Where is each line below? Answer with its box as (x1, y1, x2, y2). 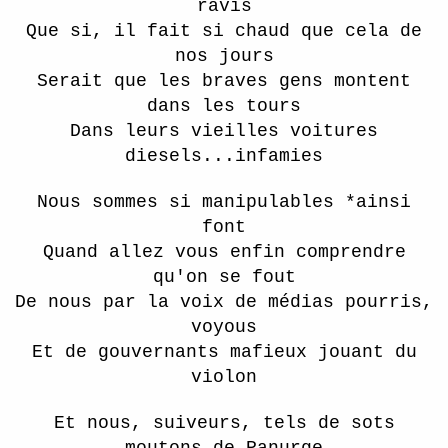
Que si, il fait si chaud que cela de (26, 21, 422, 41)
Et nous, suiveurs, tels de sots (53, 413, 395, 433)
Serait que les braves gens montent (37, 71, 411, 91)
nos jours (174, 46, 274, 66)
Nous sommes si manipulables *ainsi (37, 192, 411, 212)
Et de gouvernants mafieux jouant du (31, 342, 417, 362)
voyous (191, 317, 257, 337)
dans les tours (147, 96, 301, 116)
